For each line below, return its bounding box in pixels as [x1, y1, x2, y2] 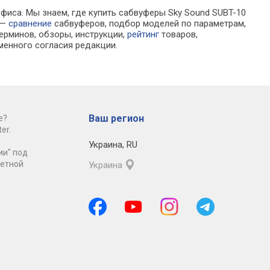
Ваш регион [88, 113, 144, 125]
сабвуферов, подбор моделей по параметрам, [52, 18, 246, 30]
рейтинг [127, 29, 160, 40]
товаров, [159, 29, 198, 40]
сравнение [8, 18, 52, 30]
